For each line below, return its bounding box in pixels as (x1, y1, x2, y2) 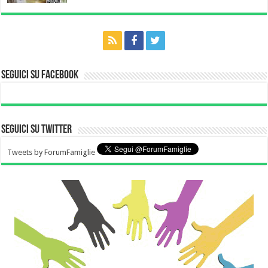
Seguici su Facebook (1, 69, 79, 81)
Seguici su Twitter (1, 123, 72, 136)
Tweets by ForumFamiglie (7, 147, 96, 157)
